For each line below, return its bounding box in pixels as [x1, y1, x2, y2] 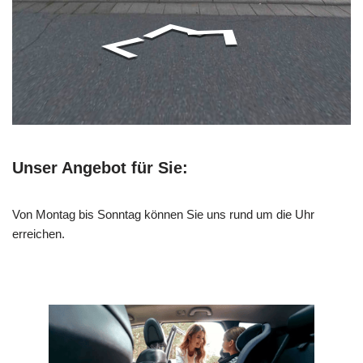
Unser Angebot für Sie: [12, 159, 188, 177]
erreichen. [12, 227, 65, 241]
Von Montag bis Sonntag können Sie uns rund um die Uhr [12, 207, 314, 222]
